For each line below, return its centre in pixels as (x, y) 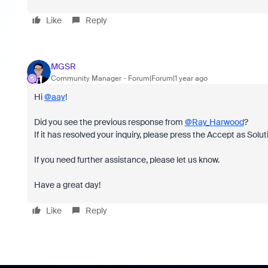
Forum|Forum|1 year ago (167, 78)
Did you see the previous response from (109, 122)
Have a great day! (67, 185)
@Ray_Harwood (214, 122)
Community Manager (86, 78)
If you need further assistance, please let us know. (127, 160)
